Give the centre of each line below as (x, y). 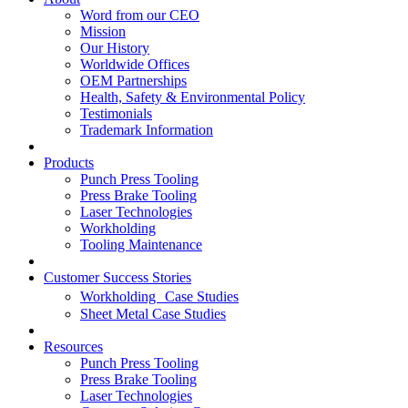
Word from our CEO (140, 15)
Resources (73, 347)
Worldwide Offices (135, 65)
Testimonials (116, 114)
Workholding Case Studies (159, 297)
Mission (103, 32)
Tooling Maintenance (141, 245)
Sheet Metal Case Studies (153, 314)
